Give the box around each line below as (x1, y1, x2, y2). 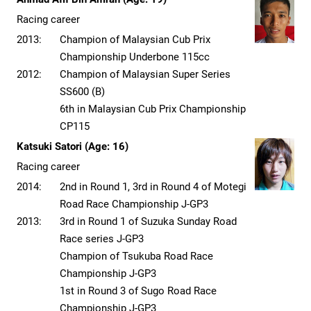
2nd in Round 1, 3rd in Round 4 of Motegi (60, 180, 246, 194)
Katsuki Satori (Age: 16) (17, 140, 128, 153)
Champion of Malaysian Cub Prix (60, 33, 210, 47)
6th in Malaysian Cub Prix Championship (60, 103, 246, 116)
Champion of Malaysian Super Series (60, 68, 230, 81)
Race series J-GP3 (60, 233, 144, 246)
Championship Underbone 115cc (60, 51, 210, 64)
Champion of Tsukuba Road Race (60, 250, 213, 263)
